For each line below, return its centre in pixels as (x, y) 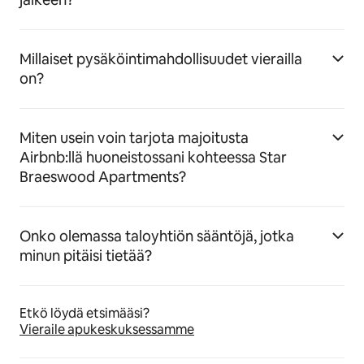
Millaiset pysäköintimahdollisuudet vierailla (161, 59)
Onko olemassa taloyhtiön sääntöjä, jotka (157, 236)
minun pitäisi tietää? (86, 256)
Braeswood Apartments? (103, 177)
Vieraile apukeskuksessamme (107, 330)
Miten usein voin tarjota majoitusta (134, 138)
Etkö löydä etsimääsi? (84, 314)
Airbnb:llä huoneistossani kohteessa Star (153, 158)
